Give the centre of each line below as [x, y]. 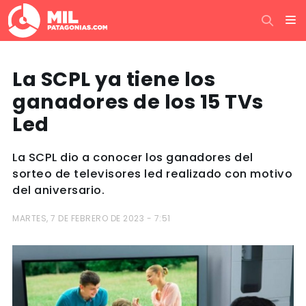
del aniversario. [58, 190]
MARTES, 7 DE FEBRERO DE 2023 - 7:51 [92, 218]
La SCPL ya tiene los [114, 79]
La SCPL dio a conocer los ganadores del [133, 157]
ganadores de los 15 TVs [138, 102]
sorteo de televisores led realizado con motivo [152, 174]
